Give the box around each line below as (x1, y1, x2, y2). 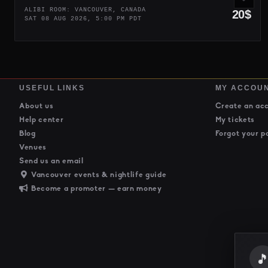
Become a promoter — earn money (29, 184, 162, 193)
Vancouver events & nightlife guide (29, 170, 167, 179)
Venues (19, 143, 47, 151)
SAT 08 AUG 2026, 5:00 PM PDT (25, 15, 150, 22)
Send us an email (19, 157, 84, 165)
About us (19, 102, 54, 110)
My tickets (215, 115, 255, 124)
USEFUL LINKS (19, 83, 86, 92)
